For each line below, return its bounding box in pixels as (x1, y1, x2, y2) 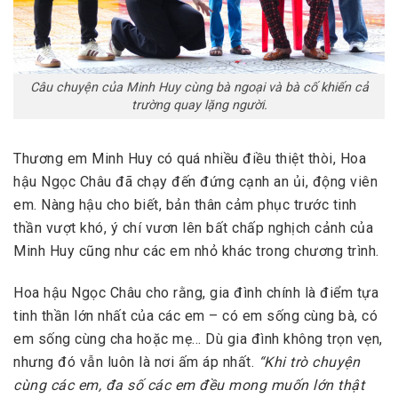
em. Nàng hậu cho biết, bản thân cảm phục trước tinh (13, 196, 357, 214)
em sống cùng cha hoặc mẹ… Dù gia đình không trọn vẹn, (13, 330, 383, 348)
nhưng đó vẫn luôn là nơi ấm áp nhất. (13, 354, 259, 371)
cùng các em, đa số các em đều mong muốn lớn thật (13, 377, 364, 394)
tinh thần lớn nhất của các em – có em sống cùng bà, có (13, 307, 378, 325)
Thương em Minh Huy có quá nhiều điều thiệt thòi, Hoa (13, 150, 366, 168)
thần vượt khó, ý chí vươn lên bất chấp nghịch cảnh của (13, 219, 373, 237)
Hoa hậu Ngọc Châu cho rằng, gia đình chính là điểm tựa (13, 284, 378, 302)
